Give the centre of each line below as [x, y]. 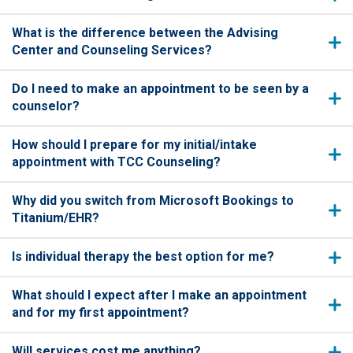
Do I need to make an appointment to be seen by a [160, 89]
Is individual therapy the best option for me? [145, 257]
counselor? [47, 106]
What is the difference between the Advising [145, 33]
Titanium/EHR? [56, 218]
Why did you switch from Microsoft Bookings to [153, 201]
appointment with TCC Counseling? [118, 162]
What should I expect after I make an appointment [159, 295]
